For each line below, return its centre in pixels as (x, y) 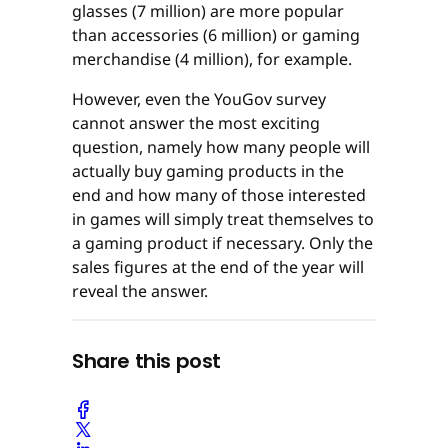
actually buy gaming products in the (208, 170)
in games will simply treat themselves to (223, 218)
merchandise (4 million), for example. (212, 58)
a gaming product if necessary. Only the (222, 242)
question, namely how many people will (221, 146)
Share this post (146, 360)
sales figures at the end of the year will (218, 266)
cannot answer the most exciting (196, 122)
